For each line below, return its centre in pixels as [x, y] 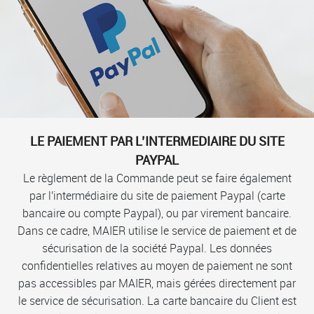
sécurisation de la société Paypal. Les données [157, 248]
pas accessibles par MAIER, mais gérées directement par [157, 283]
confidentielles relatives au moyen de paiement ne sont [157, 265]
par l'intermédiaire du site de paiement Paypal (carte [157, 195]
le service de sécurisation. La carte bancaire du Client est [157, 300]
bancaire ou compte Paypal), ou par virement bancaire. [157, 213]
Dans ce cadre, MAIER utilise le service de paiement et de [157, 230]
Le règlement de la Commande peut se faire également [157, 178]
